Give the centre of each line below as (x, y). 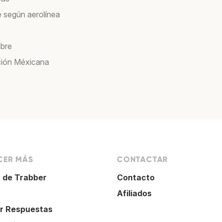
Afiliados (134, 194)
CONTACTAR (143, 160)
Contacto (136, 178)
